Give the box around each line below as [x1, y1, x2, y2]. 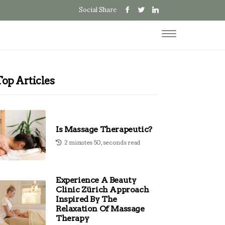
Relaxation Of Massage [56, 204, 145, 213]
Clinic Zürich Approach [56, 185, 149, 194]
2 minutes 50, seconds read [64, 138, 140, 146]
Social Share [79, 6, 117, 14]
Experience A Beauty [56, 175, 137, 185]
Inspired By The [56, 194, 117, 204]
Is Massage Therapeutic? [56, 124, 152, 134]
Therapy [56, 213, 89, 223]
